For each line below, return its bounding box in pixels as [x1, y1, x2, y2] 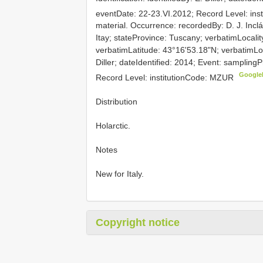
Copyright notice [96, 216, 180, 228]
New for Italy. [96, 168, 144, 178]
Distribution [96, 96, 137, 106]
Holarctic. [96, 120, 130, 130]
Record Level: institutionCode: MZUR [96, 72, 234, 82]
